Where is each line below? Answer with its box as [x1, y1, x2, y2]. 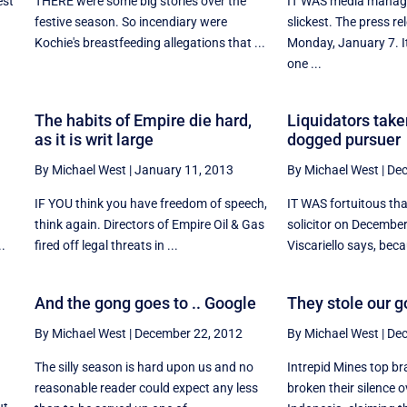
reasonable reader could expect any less [34, 381, 258, 396]
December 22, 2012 [134, 326, 243, 342]
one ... [286, 55, 322, 71]
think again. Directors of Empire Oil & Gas [34, 217, 264, 233]
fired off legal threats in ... [34, 238, 178, 253]
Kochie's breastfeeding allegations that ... [34, 35, 265, 50]
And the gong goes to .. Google [34, 293, 256, 313]
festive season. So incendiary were [34, 14, 227, 29]
